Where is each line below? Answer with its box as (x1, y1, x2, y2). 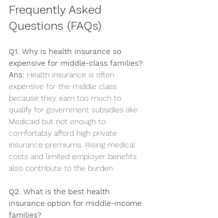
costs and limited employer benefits (9, 152, 139, 161)
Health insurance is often (24, 70, 117, 79)
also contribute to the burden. (9, 163, 114, 173)
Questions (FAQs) (9, 19, 101, 33)
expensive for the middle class (9, 82, 119, 91)
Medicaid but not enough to (9, 117, 108, 126)
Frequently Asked (9, 3, 106, 17)
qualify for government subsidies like (9, 105, 140, 114)
